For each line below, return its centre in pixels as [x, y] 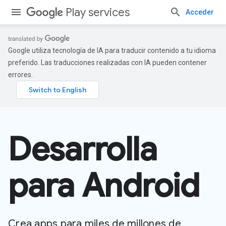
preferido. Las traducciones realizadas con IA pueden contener [107, 63]
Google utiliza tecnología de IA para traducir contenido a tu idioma [112, 50]
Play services [98, 12]
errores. [20, 75]
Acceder [200, 12]
